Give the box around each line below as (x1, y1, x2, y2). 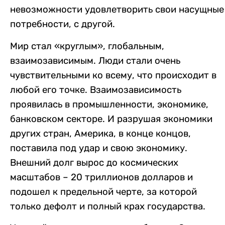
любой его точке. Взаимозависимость (10, 84, 181, 95)
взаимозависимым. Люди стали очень (10, 55, 180, 66)
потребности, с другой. (10, 19, 115, 30)
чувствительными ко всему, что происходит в (10, 69, 216, 81)
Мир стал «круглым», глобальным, (10, 40, 164, 52)
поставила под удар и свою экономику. (10, 142, 187, 154)
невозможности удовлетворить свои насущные (10, 4, 224, 16)
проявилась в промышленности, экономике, (10, 98, 208, 110)
